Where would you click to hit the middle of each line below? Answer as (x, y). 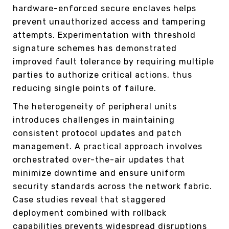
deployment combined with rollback (90, 213)
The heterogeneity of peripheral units (95, 106)
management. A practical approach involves (108, 146)
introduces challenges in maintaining (94, 120)
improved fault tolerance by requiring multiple (113, 61)
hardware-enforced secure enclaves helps (105, 8)
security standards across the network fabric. (112, 186)
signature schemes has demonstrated (95, 48)
